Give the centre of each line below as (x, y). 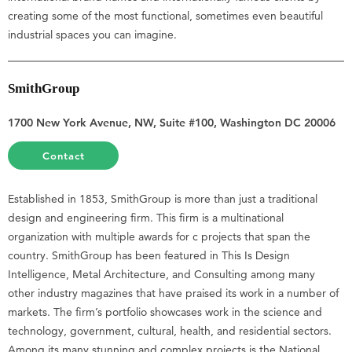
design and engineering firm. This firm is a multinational (146, 218)
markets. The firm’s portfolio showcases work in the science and (165, 312)
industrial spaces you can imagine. (92, 35)
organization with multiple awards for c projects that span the (159, 237)
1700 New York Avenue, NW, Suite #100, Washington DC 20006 (172, 123)
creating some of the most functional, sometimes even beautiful (165, 16)
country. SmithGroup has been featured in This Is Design (149, 256)
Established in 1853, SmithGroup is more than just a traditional (163, 199)
